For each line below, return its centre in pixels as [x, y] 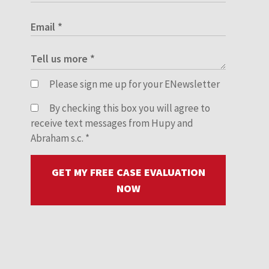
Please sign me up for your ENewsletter [134, 84]
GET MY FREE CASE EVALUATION [128, 172]
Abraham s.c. [58, 138]
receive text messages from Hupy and [112, 123]
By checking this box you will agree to [129, 108]
